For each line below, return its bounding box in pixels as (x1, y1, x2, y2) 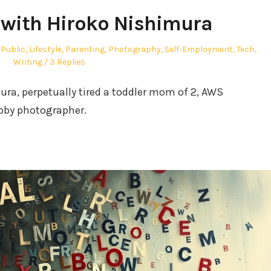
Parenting (65, 44, 105, 55)
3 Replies (49, 57, 85, 68)
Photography (108, 44, 161, 55)
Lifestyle (28, 44, 62, 55)
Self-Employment (164, 44, 233, 55)
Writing (13, 57, 42, 68)
